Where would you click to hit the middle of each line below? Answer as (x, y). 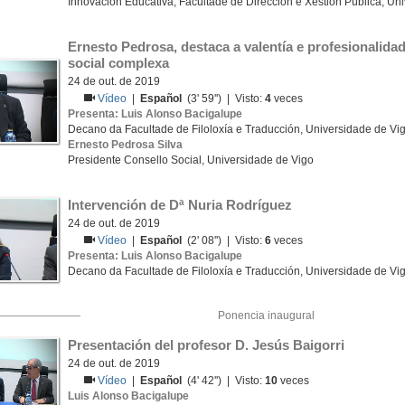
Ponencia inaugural (266, 316)
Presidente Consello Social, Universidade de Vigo (191, 160)
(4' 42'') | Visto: (224, 381)
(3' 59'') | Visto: (224, 99)
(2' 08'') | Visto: (224, 240)
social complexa (118, 63)
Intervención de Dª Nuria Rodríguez (180, 205)
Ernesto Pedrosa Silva (125, 145)
